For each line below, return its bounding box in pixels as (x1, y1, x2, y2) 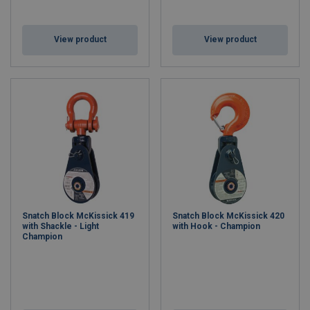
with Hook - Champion (172, 221, 260, 231)
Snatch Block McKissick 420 (172, 211, 284, 221)
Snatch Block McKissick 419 (22, 211, 134, 221)
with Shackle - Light (22, 221, 99, 231)
